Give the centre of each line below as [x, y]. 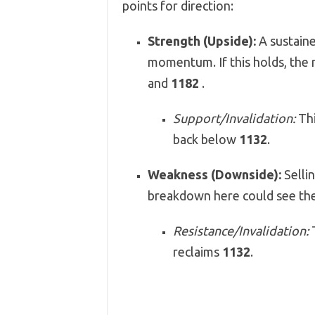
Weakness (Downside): [214, 174]
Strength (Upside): [201, 41]
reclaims [197, 252]
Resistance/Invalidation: [240, 231]
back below [206, 139]
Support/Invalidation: [234, 118]
